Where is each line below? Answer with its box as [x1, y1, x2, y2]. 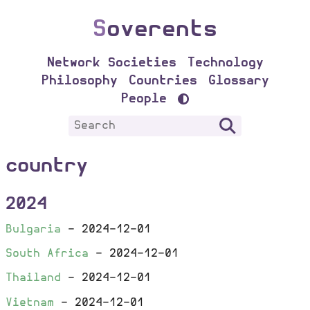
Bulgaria [6, 221, 61, 237]
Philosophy [41, 72, 118, 89]
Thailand [6, 270, 61, 286]
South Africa [6, 246, 89, 262]
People [121, 90, 167, 107]
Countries [128, 72, 197, 89]
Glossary [208, 72, 269, 89]
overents [107, 14, 217, 45]
